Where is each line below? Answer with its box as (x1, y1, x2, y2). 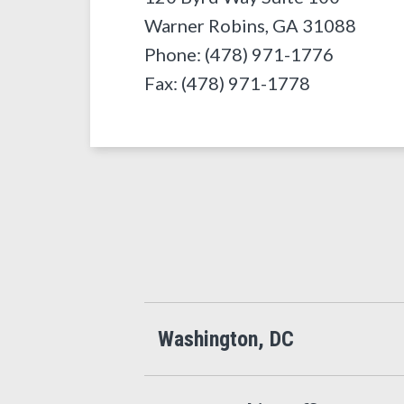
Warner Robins (144, 14, 265, 36)
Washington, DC (158, 326, 294, 352)
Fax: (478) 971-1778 (144, 72, 310, 94)
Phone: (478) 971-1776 (144, 43, 334, 65)
